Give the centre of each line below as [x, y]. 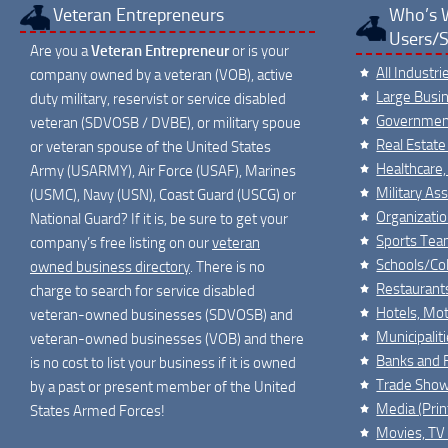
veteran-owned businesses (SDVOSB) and [161, 314]
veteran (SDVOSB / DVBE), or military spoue [165, 122]
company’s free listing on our [121, 242]
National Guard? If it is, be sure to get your [159, 218]
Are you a [60, 50]
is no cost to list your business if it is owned [163, 362]
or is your [259, 50]
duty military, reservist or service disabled [158, 98]
